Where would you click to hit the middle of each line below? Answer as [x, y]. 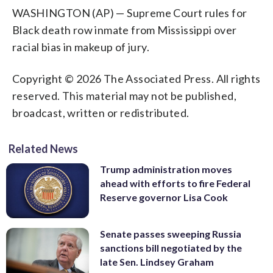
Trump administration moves [166, 169]
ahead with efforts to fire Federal [175, 183]
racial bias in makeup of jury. [81, 47]
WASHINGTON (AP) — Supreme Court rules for [130, 12]
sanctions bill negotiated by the [171, 248]
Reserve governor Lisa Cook [164, 197]
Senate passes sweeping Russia [171, 234]
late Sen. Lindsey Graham [157, 262]
